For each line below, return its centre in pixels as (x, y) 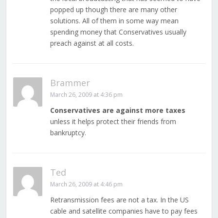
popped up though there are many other (113, 10)
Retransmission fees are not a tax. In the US (119, 200)
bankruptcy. (68, 133)
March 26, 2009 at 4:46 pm (86, 184)
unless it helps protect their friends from (113, 122)
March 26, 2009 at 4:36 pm (86, 95)
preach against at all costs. (92, 43)
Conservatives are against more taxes (118, 110)
